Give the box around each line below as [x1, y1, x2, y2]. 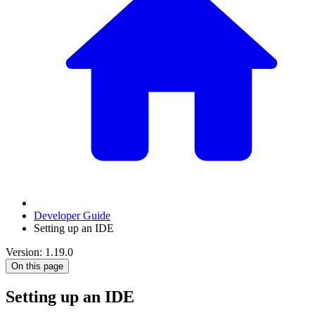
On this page [11, 260, 63, 271]
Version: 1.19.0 [6, 245, 73, 258]
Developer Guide [34, 209, 110, 221]
